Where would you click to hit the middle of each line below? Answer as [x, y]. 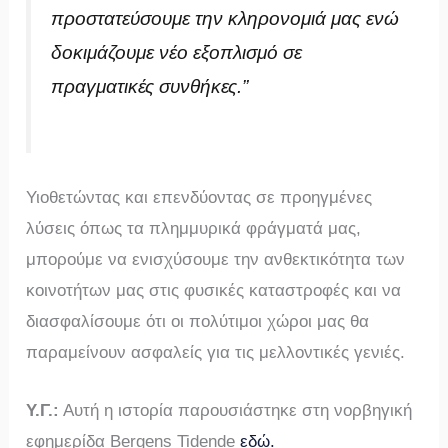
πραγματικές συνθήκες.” [150, 86]
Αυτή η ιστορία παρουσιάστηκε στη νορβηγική [236, 410]
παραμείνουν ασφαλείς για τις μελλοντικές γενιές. [216, 352]
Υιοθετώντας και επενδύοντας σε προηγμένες [199, 197]
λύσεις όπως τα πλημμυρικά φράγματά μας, [194, 228]
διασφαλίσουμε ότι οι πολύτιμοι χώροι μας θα [198, 321]
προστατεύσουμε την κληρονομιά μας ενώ [225, 18]
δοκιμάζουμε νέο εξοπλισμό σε [177, 52]
